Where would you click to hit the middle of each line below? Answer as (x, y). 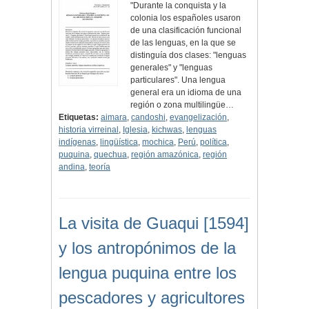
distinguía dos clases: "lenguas (189, 56)
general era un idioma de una (186, 93)
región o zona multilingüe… (182, 105)
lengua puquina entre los (148, 273)
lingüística (119, 142)
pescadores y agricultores (152, 298)
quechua (110, 155)
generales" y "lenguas (172, 68)
